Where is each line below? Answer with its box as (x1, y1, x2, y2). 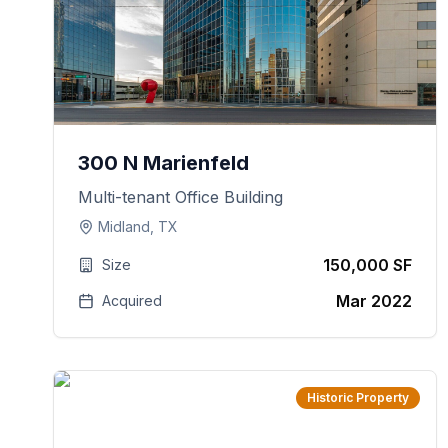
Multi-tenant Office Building (78, 187, 284, 207)
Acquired (102, 292, 163, 309)
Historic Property (307, 390, 410, 405)
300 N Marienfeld (78, 151, 250, 175)
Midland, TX (98, 218, 179, 235)
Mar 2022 (336, 291, 413, 311)
